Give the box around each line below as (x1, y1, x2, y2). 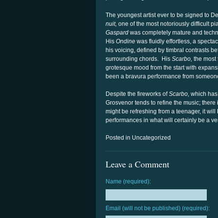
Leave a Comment (106, 158, 169, 170)
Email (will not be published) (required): (106, 204, 210, 212)
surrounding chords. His (106, 55, 172, 62)
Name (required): (106, 178, 151, 185)
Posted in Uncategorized (106, 134, 171, 141)
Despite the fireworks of (106, 91, 167, 97)
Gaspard (106, 29, 128, 36)
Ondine (116, 38, 135, 45)
